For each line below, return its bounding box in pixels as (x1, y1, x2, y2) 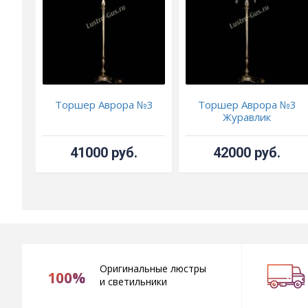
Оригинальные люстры (99, 262, 206, 276)
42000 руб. (213, 144, 281, 162)
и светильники (99, 275, 167, 289)
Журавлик (223, 110, 272, 124)
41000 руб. (70, 144, 138, 162)
